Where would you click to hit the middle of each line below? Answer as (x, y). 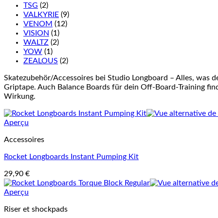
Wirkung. (20, 96)
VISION (36, 33)
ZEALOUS (41, 61)
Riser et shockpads (36, 209)
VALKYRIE (41, 15)
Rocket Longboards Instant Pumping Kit (71, 157)
